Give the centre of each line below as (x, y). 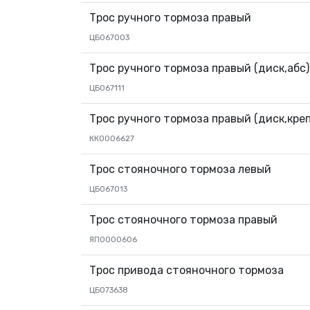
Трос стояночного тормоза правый (183, 220)
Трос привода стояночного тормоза (186, 270)
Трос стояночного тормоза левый (180, 169)
